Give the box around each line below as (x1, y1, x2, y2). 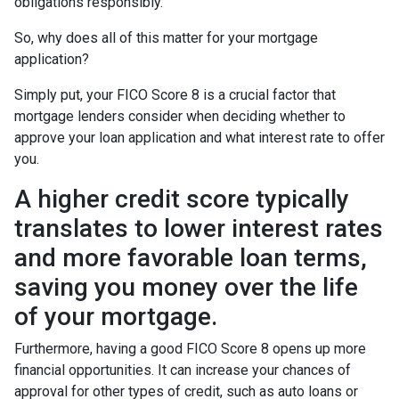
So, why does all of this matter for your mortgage (14, 28, 318, 46)
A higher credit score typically (14, 183, 349, 214)
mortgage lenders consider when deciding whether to (14, 107, 346, 125)
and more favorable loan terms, (14, 242, 367, 273)
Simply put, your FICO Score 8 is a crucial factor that (14, 85, 336, 103)
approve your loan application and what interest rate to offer (14, 128, 385, 146)
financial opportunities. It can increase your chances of (14, 361, 351, 379)
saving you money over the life (14, 272, 358, 302)
